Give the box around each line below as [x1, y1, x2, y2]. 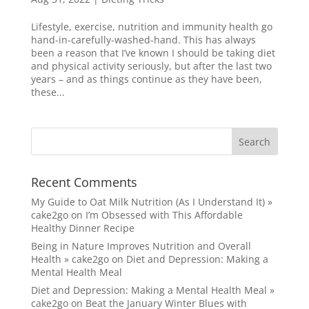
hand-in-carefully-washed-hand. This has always [30, 32, 256, 46]
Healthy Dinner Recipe [30, 221, 134, 235]
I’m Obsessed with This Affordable [85, 208, 243, 221]
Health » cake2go [30, 252, 109, 266]
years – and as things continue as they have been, [30, 72, 262, 86]
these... [30, 85, 65, 99]
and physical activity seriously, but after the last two [30, 59, 272, 72]
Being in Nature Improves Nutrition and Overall [30, 239, 251, 252]
